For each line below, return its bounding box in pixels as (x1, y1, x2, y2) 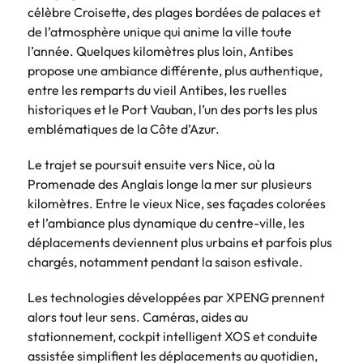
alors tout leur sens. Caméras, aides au (28, 308, 248, 325)
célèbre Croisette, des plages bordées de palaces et (28, 3, 321, 20)
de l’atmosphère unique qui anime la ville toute (28, 23, 292, 40)
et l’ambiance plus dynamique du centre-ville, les (28, 214, 305, 231)
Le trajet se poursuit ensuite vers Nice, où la (28, 156, 275, 173)
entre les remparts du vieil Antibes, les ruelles (28, 81, 287, 98)
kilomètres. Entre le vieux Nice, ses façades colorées (28, 194, 326, 211)
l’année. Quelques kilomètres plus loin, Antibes (28, 42, 293, 59)
